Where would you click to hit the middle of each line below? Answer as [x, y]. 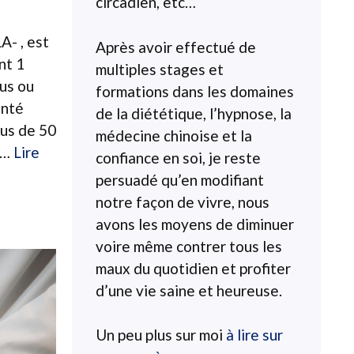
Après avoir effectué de [176, 47]
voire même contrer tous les [189, 246]
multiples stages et [160, 69]
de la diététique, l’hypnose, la [194, 113]
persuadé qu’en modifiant [180, 179]
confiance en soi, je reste [178, 157]
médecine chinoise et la [174, 135]
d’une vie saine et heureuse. [189, 290]
